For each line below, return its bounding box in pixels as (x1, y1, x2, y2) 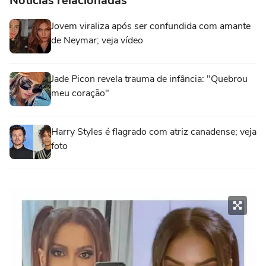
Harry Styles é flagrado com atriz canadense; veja (51, 125, 256, 138)
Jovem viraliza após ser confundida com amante (51, 20, 251, 33)
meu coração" (51, 87, 109, 100)
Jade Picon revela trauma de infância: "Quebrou (51, 72, 248, 85)
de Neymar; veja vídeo (51, 34, 143, 47)
